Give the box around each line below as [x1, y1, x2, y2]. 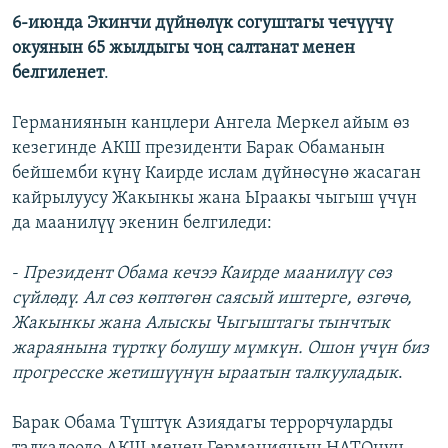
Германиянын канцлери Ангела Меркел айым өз [12, 114, 410, 134]
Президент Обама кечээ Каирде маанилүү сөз [23, 264, 392, 284]
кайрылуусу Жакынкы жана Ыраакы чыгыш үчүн [12, 189, 417, 209]
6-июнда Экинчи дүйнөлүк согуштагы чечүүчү [12, 14, 393, 34]
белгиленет [12, 64, 104, 84]
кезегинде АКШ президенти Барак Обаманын [12, 139, 385, 159]
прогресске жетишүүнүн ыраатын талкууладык [12, 364, 398, 384]
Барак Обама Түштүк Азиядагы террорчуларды [12, 414, 393, 434]
